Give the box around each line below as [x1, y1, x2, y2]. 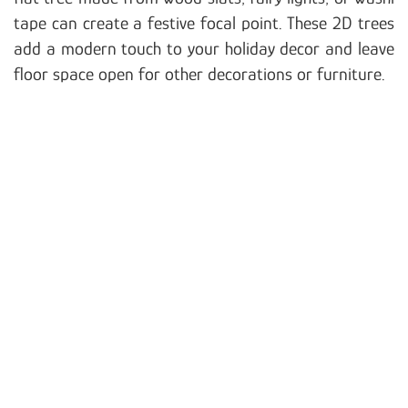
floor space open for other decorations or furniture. [14, 63, 385, 84]
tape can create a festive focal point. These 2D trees [14, 12, 394, 33]
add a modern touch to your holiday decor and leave [14, 37, 394, 58]
